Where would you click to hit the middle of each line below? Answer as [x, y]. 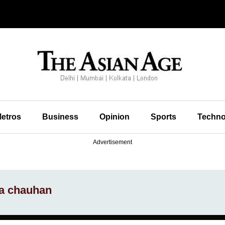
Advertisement [113, 142]
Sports [163, 117]
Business [60, 117]
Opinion [114, 117]
